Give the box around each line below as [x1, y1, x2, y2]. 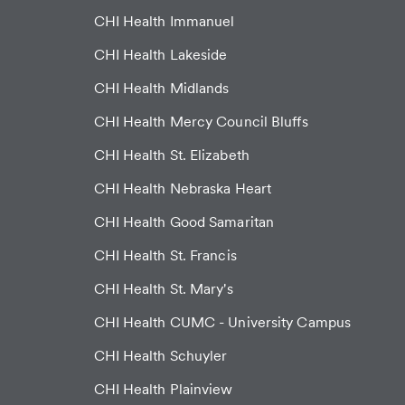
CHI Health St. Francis [93, 247, 237, 265]
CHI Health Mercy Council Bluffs [93, 113, 308, 131]
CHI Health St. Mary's [93, 280, 233, 298]
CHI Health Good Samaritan [93, 213, 274, 231]
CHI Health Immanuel [93, 13, 235, 31]
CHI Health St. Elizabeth [93, 146, 250, 165]
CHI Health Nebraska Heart [93, 180, 271, 198]
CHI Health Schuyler [93, 347, 228, 365]
